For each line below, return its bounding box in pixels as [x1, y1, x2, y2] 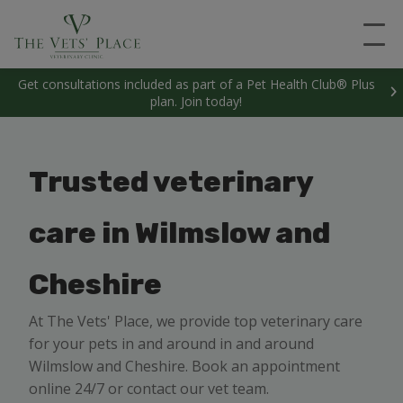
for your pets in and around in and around [29, 334, 314, 354]
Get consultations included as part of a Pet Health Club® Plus [17, 76, 375, 93]
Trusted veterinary [29, 165, 313, 199]
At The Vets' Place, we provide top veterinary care [29, 311, 363, 331]
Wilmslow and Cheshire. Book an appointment [29, 356, 340, 376]
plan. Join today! [150, 93, 243, 110]
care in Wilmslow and [29, 216, 330, 250]
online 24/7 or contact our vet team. [29, 379, 269, 399]
